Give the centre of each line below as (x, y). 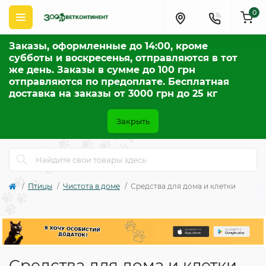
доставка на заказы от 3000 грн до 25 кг (113, 94)
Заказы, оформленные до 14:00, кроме (108, 46)
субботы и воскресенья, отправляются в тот (123, 58)
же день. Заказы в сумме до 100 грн (102, 70)
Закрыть (133, 121)
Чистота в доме (91, 186)
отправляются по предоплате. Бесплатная (119, 82)
